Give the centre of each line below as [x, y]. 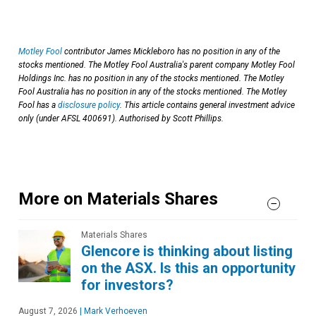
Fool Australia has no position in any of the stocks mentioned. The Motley [153, 91]
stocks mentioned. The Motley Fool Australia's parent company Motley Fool [157, 65]
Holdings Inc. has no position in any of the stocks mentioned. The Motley [151, 78]
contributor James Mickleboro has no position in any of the [171, 51]
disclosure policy [89, 105]
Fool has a [38, 105]
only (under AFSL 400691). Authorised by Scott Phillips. [121, 118]
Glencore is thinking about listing [187, 251]
